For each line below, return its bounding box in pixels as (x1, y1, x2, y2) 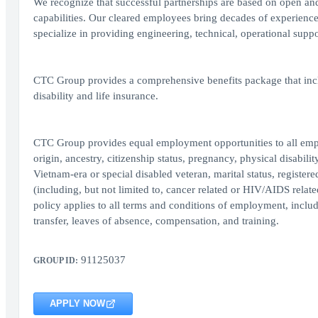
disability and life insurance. (33, 90, 158, 102)
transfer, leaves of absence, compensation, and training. (33, 215, 279, 226)
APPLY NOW (49, 298, 105, 309)
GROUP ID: (33, 256, 78, 265)
